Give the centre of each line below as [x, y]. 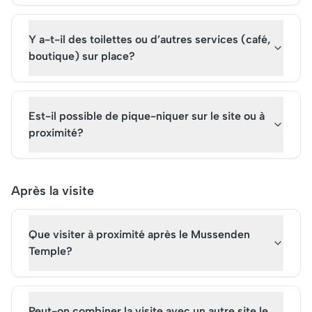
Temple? [50, 251]
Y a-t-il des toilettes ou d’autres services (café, [150, 39]
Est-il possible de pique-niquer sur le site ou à [147, 116]
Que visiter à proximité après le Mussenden [139, 234]
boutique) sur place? [82, 56]
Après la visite [53, 191]
